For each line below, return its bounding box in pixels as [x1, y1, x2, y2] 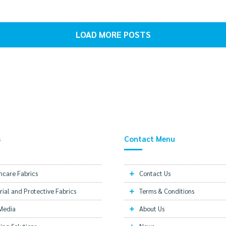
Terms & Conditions [139, 186, 194, 195]
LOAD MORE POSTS [75, 29, 151, 40]
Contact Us [139, 168, 171, 178]
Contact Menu [124, 133, 175, 143]
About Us [139, 204, 164, 213]
